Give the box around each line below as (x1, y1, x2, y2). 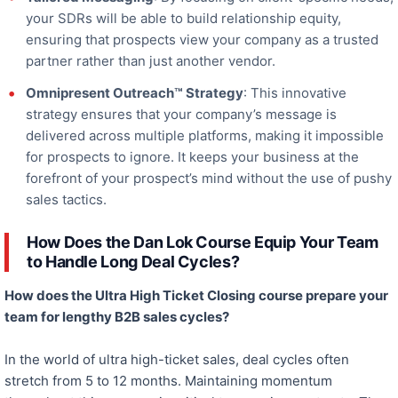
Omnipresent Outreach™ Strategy (26, 84, 243, 102)
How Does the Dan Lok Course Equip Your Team (27, 233, 378, 252)
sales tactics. (26, 191, 107, 209)
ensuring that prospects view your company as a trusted (26, 31, 378, 49)
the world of (20, 351, 95, 369)
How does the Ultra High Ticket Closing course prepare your (4, 287, 388, 305)
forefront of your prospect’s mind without (26, 170, 287, 187)
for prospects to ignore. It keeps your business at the (26, 148, 359, 166)
